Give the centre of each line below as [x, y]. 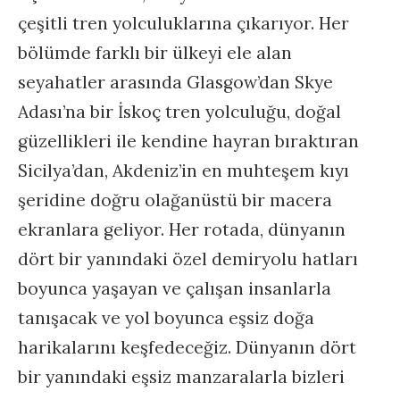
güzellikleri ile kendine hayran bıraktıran [188, 142]
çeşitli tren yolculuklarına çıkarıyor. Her [183, 24]
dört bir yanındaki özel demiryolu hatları [188, 259]
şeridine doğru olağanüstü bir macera [175, 200]
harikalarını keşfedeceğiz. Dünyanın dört [187, 348]
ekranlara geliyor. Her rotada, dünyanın [182, 230]
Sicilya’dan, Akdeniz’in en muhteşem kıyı [183, 171]
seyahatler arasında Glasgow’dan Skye [175, 83]
